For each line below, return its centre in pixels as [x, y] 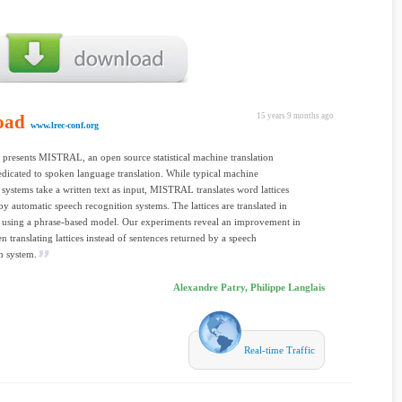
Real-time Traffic [278, 350]
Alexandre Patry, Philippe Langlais [249, 287]
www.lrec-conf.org [65, 125]
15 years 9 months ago [295, 116]
